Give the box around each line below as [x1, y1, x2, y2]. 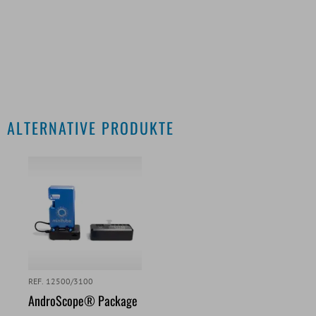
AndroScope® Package [28, 291, 138, 310]
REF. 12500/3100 [28, 275, 94, 286]
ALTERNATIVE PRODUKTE [7, 116, 174, 139]
